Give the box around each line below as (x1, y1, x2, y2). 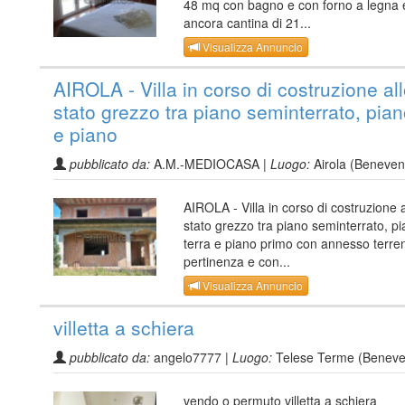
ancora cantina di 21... (184, 13, 311, 32)
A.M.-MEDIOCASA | (150, 154, 270, 173)
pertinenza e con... (184, 251, 290, 270)
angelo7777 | (150, 348, 232, 367)
